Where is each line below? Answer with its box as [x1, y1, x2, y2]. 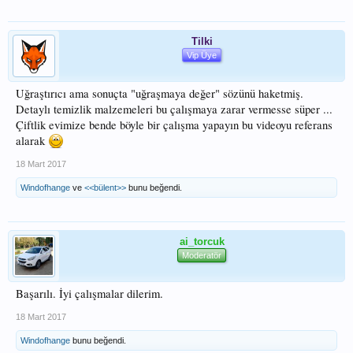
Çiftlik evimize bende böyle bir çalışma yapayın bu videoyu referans [16, 117, 333, 132]
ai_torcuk [179, 236, 225, 247]
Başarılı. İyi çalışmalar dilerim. [16, 286, 163, 301]
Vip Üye [187, 50, 217, 60]
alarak [16, 133, 48, 148]
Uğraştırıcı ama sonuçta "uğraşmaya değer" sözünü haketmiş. [16, 86, 303, 101]
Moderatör [182, 251, 221, 260]
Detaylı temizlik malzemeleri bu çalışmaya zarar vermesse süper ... [16, 102, 333, 117]
